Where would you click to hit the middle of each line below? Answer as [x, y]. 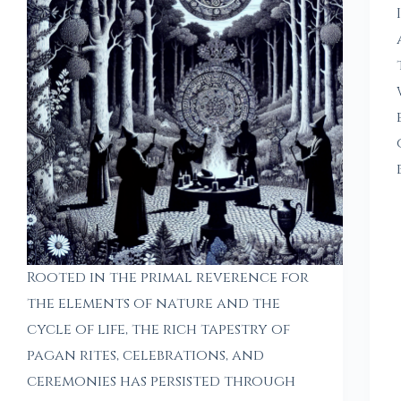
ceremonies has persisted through [161, 382]
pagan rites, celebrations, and [145, 356]
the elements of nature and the [154, 304]
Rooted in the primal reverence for [168, 278]
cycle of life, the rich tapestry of [158, 330]
